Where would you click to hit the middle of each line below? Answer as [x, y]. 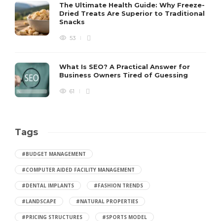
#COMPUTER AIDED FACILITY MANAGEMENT [78, 169]
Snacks [73, 21]
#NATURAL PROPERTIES [107, 201]
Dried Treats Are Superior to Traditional [132, 13]
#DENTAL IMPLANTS [48, 185]
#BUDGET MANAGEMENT [54, 154]
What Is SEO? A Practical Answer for [125, 66]
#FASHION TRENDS [118, 185]
